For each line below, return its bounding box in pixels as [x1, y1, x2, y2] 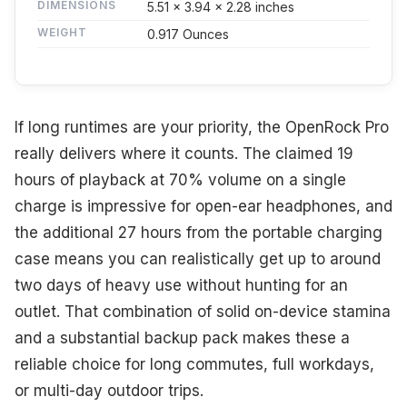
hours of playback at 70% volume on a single [15, 170, 346, 189]
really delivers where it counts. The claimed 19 [15, 144, 353, 163]
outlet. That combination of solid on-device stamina [15, 302, 391, 321]
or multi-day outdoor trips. [15, 381, 203, 400]
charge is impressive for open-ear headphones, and [15, 196, 392, 215]
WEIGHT [37, 25, 87, 39]
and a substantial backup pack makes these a [15, 328, 350, 347]
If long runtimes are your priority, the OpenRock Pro [15, 117, 389, 136]
